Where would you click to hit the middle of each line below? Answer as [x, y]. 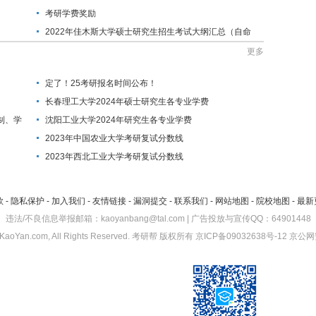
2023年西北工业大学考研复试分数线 [114, 157]
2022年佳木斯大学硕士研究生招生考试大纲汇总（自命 [148, 32]
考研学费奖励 [71, 14]
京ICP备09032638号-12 [241, 237]
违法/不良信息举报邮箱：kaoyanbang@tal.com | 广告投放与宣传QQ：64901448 [158, 219]
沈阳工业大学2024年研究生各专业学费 [119, 120]
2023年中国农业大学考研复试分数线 [114, 139]
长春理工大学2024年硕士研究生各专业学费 [127, 102]
